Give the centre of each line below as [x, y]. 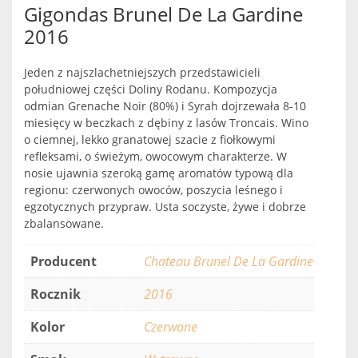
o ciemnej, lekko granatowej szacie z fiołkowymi [150, 139]
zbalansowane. [64, 223]
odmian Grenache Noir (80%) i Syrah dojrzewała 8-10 [165, 105]
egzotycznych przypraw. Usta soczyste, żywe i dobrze [165, 206]
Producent [64, 261]
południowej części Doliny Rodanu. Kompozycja [151, 89]
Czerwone [171, 326]
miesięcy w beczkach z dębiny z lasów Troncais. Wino [166, 122]
